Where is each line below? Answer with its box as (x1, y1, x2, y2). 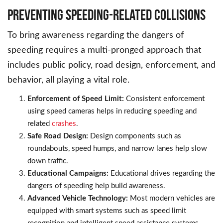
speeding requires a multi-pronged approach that (7, 46, 201, 55)
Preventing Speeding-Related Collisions (7, 6, 206, 23)
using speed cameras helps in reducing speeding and (27, 108, 197, 115)
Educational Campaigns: (27, 170, 109, 178)
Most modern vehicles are (128, 195, 215, 203)
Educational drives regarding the (109, 170, 215, 178)
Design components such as (88, 132, 181, 140)
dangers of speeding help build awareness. (27, 182, 165, 190)
